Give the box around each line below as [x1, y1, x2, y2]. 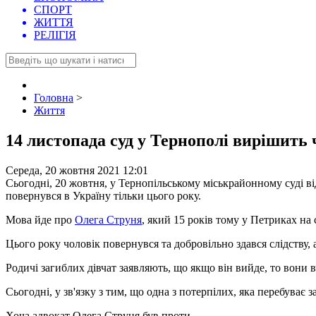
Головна [34, 92, 73, 104]
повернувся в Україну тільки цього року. [6, 190, 204, 202]
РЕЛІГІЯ [34, 29, 76, 42]
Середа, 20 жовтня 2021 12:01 [6, 164, 148, 177]
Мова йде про [6, 214, 75, 226]
